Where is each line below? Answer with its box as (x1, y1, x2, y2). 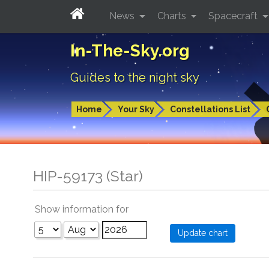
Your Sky (118, 104, 154, 114)
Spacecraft (208, 10, 261, 22)
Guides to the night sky (70, 70, 199, 85)
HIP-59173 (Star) (33, 167, 143, 185)
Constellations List (170, 104, 250, 114)
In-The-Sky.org (70, 41, 190, 61)
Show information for (35, 204, 128, 215)
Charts (157, 10, 189, 22)
